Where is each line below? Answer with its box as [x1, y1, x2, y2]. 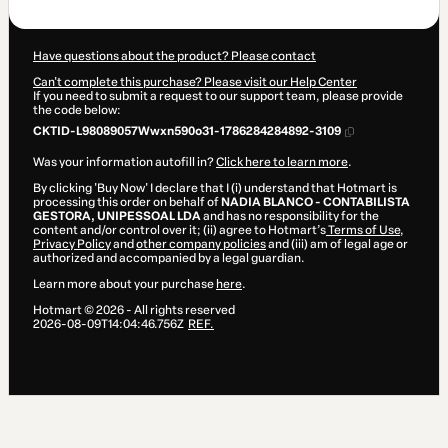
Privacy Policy [33, 237, 111, 252]
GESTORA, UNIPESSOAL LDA [33, 209, 201, 224]
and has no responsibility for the [201, 209, 379, 224]
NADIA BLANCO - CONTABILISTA [221, 195, 410, 210]
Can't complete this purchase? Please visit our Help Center [33, 75, 357, 90]
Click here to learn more [216, 155, 348, 170]
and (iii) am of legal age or [266, 237, 408, 252]
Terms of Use [326, 223, 400, 238]
